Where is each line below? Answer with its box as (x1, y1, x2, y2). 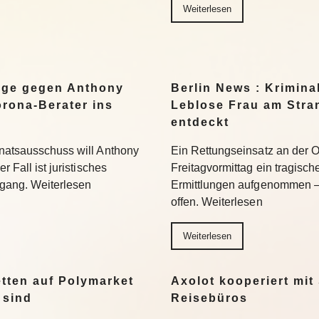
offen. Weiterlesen (171, 195, 263, 208)
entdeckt (171, 115, 229, 128)
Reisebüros (171, 291, 248, 304)
